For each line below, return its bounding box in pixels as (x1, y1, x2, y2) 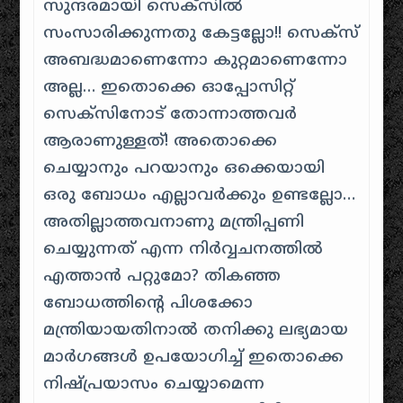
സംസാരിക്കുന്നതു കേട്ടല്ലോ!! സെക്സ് (43, 23, 360, 44)
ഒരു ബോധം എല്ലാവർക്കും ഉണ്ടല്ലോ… (43, 185, 356, 206)
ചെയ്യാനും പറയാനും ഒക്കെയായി (43, 158, 326, 179)
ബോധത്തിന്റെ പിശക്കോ (43, 293, 254, 314)
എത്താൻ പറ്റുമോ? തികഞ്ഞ (43, 266, 282, 287)
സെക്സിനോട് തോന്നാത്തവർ (43, 104, 298, 125)
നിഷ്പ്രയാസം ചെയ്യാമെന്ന (43, 374, 265, 395)
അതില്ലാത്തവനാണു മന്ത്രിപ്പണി (43, 212, 305, 233)
